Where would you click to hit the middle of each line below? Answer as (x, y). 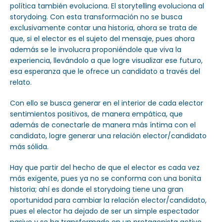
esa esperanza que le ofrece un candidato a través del (105, 72)
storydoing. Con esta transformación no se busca (96, 17)
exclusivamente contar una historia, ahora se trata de (104, 28)
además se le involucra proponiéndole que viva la (96, 50)
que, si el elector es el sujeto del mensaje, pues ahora (102, 39)
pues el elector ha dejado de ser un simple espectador (105, 211)
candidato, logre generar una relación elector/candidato (108, 136)
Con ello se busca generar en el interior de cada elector (107, 103)
